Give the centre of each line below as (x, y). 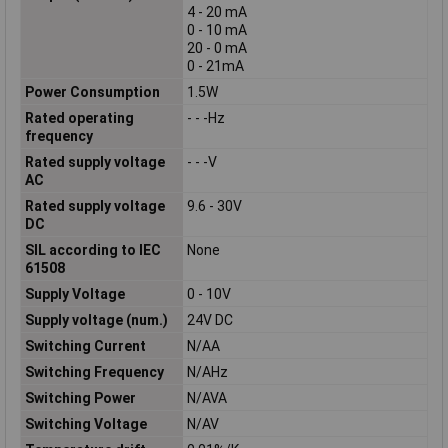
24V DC (209, 319)
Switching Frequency (94, 371)
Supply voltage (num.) (96, 319)
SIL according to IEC (92, 249)
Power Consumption (92, 91)
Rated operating (79, 117)
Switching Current (85, 345)
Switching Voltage (85, 423)
